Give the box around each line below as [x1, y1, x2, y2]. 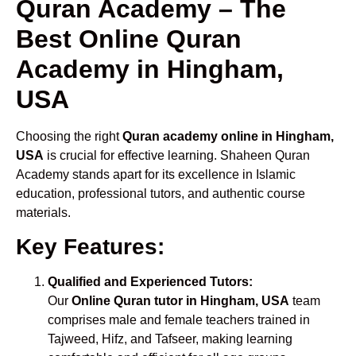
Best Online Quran [16, 24, 242, 53]
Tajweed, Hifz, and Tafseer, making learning [48, 332, 292, 346]
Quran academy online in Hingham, [122, 129, 334, 143]
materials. [16, 205, 71, 219]
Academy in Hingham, [16, 54, 284, 83]
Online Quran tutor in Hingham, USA [72, 294, 289, 308]
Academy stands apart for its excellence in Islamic [16, 167, 296, 181]
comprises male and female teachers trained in [48, 313, 310, 327]
